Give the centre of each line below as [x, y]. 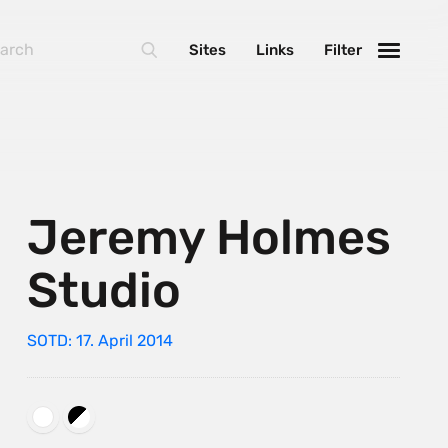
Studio [103, 290]
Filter [343, 50]
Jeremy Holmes [208, 237]
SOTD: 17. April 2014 [99, 340]
